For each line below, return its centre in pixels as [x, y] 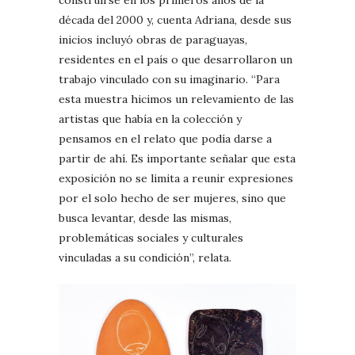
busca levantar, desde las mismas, [145, 218]
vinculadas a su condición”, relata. [145, 258]
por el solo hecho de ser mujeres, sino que [172, 198]
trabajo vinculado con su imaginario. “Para [169, 80]
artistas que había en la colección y [150, 119]
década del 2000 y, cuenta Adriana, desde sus [175, 20]
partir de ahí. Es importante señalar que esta [177, 159]
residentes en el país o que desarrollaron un [176, 60]
